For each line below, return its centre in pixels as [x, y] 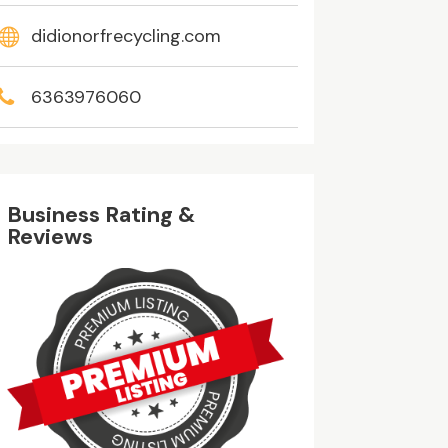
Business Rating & [100, 215]
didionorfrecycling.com [125, 36]
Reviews [49, 237]
